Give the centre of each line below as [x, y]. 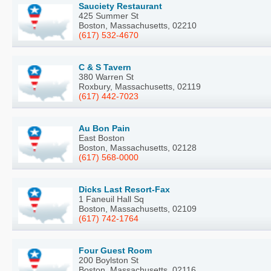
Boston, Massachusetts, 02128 [138, 148]
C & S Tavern [105, 67]
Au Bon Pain [104, 129]
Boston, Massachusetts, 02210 [138, 26]
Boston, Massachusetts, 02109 [138, 209]
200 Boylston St [109, 260]
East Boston [102, 138]
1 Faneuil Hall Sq [111, 199]
